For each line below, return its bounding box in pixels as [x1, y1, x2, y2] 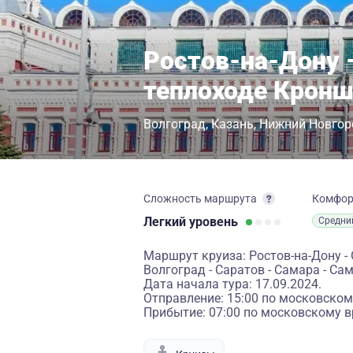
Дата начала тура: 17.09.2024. [143, 277, 321, 292]
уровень [189, 214, 238, 229]
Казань [211, 117, 254, 132]
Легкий [143, 214, 189, 229]
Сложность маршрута [143, 192, 257, 205]
